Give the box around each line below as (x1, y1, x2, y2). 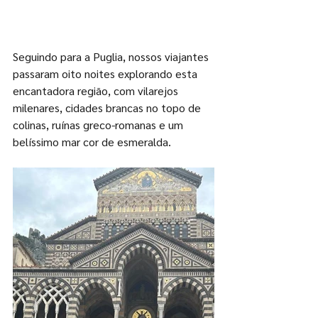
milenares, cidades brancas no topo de (13, 100, 204, 116)
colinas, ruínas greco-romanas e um (13, 117, 186, 133)
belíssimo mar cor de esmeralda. (13, 134, 174, 150)
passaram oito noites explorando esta (13, 66, 200, 82)
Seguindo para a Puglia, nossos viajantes (13, 49, 212, 65)
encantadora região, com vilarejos (13, 83, 181, 99)
